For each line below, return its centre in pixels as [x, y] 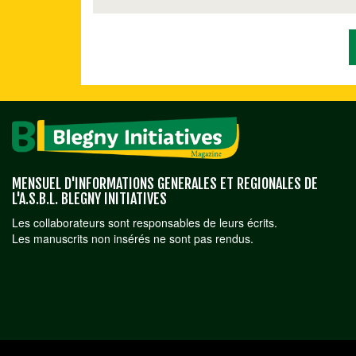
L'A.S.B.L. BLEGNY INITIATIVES [89, 198]
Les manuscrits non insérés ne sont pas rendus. [133, 238]
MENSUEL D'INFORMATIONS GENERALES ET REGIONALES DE [165, 183]
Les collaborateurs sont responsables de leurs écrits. [145, 222]
